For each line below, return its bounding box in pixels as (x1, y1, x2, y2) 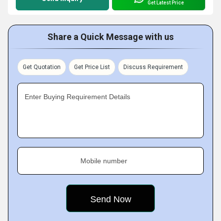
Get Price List (74, 64, 110, 71)
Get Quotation (23, 64, 61, 71)
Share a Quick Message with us (47, 32, 174, 42)
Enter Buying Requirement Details (25, 93, 130, 101)
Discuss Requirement (123, 64, 183, 71)
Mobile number (80, 157, 127, 165)
